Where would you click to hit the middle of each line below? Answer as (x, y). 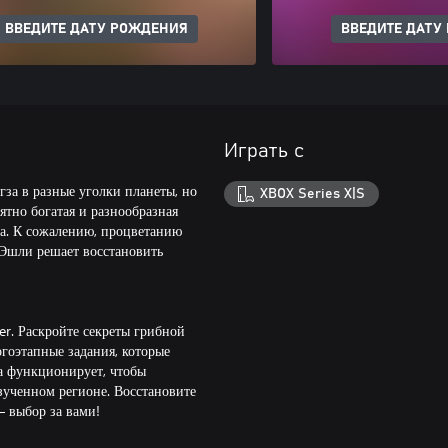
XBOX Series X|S (313, 193)
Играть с (264, 151)
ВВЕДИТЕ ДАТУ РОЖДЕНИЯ (96, 29)
